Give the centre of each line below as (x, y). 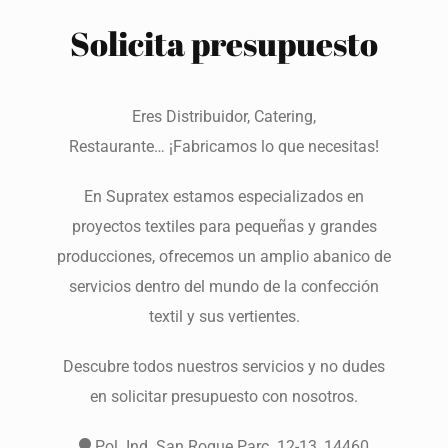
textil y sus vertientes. (224, 316)
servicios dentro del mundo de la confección (224, 286)
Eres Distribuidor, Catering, (224, 116)
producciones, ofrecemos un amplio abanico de (224, 256)
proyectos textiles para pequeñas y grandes (224, 226)
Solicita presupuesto (224, 43)
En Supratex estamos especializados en (224, 196)
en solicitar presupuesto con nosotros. (224, 396)
